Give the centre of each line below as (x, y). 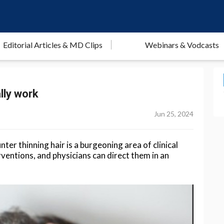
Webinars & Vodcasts (182, 45)
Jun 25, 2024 (174, 114)
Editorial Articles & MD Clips (53, 45)
